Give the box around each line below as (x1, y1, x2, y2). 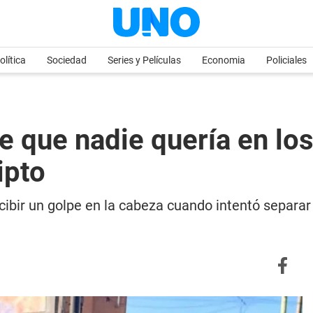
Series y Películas (108, 54, 181, 66)
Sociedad (47, 54, 87, 66)
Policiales (266, 54, 307, 66)
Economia (202, 54, 245, 66)
